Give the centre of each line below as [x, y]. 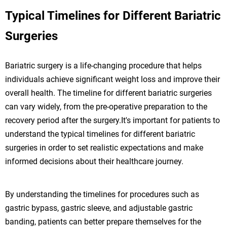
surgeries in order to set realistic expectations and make [104, 147]
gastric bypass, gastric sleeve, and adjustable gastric [99, 208]
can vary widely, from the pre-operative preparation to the [106, 106]
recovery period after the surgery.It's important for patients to [112, 120]
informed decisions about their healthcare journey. [94, 161]
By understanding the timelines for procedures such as [102, 194]
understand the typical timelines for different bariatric [100, 134]
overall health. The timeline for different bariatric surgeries [108, 93]
